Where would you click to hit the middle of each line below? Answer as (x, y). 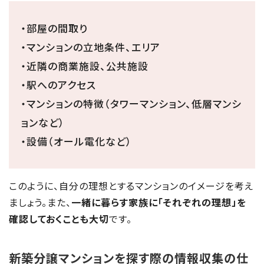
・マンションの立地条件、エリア (90, 47)
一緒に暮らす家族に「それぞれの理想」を (159, 202)
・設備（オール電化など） (76, 141)
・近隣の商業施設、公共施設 (85, 65)
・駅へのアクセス (58, 84)
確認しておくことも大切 (59, 218)
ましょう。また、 (40, 202)
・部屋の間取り (54, 28)
